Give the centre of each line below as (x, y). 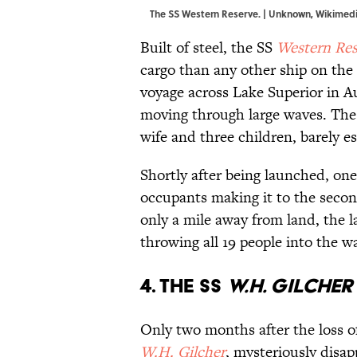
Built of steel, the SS (208, 47)
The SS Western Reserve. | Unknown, (233, 13)
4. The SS (184, 285)
